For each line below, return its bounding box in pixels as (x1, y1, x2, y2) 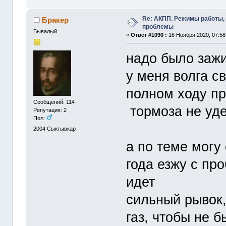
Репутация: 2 (33, 107, 67, 114)
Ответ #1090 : (131, 32, 167, 38)
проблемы (142, 23, 174, 31)
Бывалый (33, 28, 58, 35)
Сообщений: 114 (33, 99, 75, 105)
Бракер (41, 16, 69, 25)
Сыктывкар (47, 126, 76, 132)
